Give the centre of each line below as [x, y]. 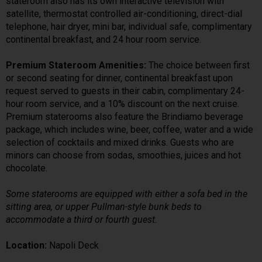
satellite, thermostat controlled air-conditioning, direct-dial [124, 13]
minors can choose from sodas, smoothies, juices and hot [123, 155]
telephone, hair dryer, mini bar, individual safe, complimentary [129, 26]
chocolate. [27, 168]
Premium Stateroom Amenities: [76, 65]
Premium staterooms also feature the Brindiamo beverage [125, 116]
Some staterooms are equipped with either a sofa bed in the [127, 194]
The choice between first [198, 65]
